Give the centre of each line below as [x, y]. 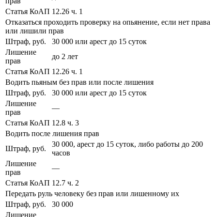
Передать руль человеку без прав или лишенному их [92, 194]
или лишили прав [35, 31]
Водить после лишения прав [52, 134]
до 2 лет [65, 57]
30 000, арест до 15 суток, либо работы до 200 [127, 144]
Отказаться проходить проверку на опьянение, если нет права [108, 22]
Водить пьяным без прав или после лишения [79, 82]
